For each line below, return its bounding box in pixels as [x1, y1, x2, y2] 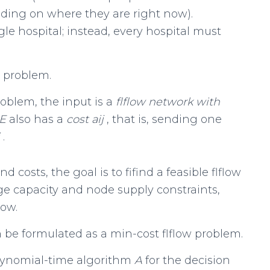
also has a [9, 113, 66, 126]
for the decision [145, 254, 230, 267]
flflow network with [116, 95, 220, 108]
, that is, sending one [107, 113, 222, 126]
